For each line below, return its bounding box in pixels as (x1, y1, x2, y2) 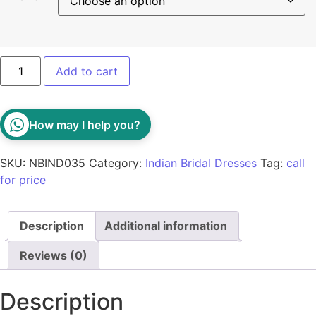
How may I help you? (29, 117, 140, 132)
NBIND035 (29, 156, 85, 171)
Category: (89, 156, 145, 171)
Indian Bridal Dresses (145, 156, 257, 171)
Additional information (104, 219, 227, 233)
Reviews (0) (20, 248, 87, 263)
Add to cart (56, 64, 119, 79)
